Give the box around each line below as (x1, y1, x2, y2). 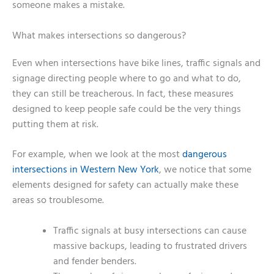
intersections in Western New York (12, 163, 159, 178)
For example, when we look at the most (12, 147, 182, 163)
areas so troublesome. (12, 193, 106, 209)
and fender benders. (53, 254, 136, 270)
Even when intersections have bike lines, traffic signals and (12, 56, 261, 71)
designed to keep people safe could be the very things (12, 102, 241, 117)
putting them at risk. (12, 117, 98, 132)
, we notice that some (159, 163, 251, 178)
